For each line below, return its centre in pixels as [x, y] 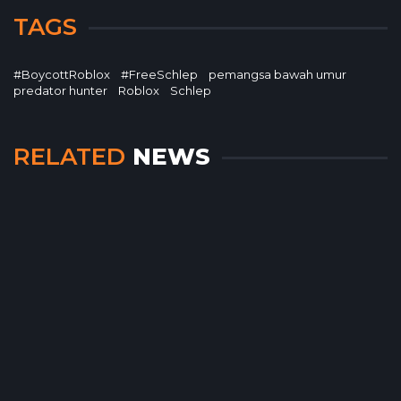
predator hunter [60, 90]
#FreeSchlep [159, 74]
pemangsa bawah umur [277, 74]
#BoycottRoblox [62, 74]
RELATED [69, 157]
